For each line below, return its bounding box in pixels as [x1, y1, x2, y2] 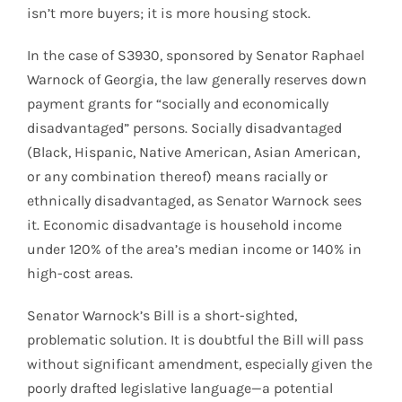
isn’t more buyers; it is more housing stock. [27, 4, 310, 22]
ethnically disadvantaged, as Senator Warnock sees [27, 191, 362, 209]
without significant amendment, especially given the [27, 354, 372, 372]
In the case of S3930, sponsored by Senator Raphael [27, 46, 364, 64]
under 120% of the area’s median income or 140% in [27, 240, 362, 258]
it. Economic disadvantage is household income [27, 215, 342, 233]
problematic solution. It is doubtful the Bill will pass [27, 330, 363, 348]
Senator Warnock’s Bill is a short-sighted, [27, 306, 297, 324]
